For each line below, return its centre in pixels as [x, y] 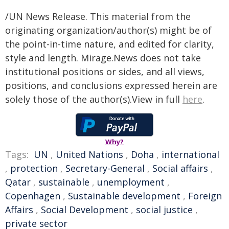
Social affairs [180, 168]
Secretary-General [105, 168]
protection [34, 168]
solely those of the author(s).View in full [94, 99]
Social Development [85, 210]
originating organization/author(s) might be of [108, 30]
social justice [164, 210]
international [190, 155]
